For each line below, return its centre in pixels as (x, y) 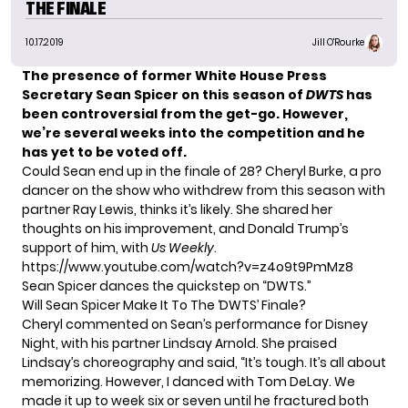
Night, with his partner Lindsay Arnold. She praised (179, 343)
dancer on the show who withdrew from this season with (204, 190)
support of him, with (87, 247)
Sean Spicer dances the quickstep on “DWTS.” (167, 286)
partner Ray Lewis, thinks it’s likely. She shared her (177, 209)
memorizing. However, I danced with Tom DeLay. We (189, 381)
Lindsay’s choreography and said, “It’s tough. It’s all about (204, 362)
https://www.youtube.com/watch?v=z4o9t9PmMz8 (188, 266)
